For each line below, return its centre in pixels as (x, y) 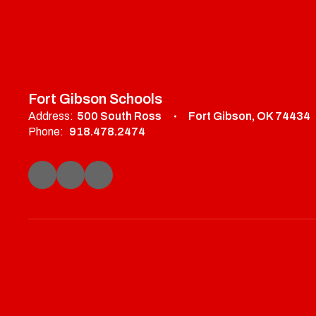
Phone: (46, 132)
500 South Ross (119, 116)
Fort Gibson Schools (95, 99)
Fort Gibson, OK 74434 (249, 116)
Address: (51, 116)
